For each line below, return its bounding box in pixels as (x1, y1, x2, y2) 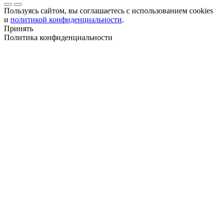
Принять (4, 24, 33, 33)
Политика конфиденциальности (4, 33, 112, 42)
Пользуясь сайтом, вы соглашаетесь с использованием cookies (4, 6, 213, 15)
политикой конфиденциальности (10, 15, 122, 24)
